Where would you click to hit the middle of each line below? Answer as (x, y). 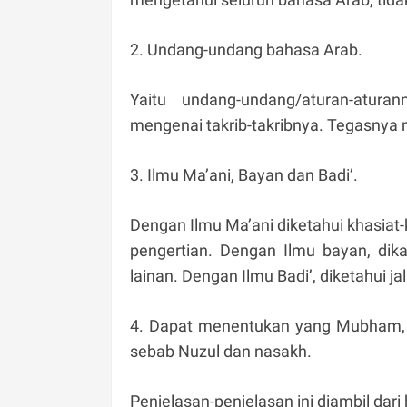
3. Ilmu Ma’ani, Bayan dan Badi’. (244, 174)
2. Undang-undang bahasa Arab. (246, 49)
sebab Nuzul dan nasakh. (221, 351)
